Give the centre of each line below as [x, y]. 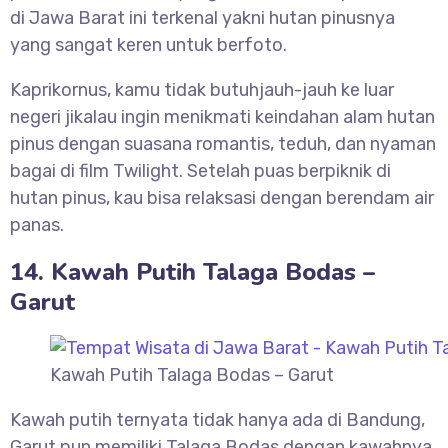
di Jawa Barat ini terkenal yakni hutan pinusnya [202, 18]
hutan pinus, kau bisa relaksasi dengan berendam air [222, 198]
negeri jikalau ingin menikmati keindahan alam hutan [222, 117]
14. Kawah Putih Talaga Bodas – [192, 272]
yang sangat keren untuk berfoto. [148, 45]
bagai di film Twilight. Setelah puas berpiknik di [200, 171]
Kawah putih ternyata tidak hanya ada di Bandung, [217, 420]
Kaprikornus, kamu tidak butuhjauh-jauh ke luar [202, 90]
